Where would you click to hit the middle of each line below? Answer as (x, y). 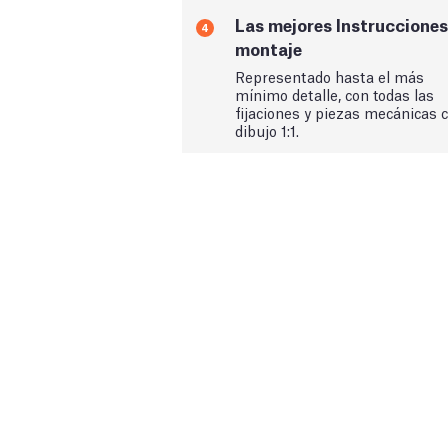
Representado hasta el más (329, 75)
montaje (268, 48)
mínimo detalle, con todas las (334, 93)
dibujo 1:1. (267, 129)
